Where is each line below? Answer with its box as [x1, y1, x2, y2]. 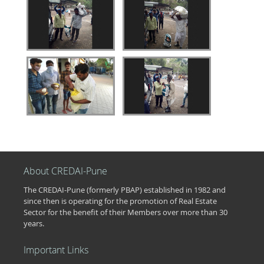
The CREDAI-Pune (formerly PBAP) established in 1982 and [24, 184, 226, 196]
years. [24, 218, 44, 229]
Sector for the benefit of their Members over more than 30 [24, 207, 227, 218]
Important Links [24, 243, 88, 257]
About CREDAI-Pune [24, 164, 107, 178]
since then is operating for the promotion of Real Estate [24, 196, 217, 207]
